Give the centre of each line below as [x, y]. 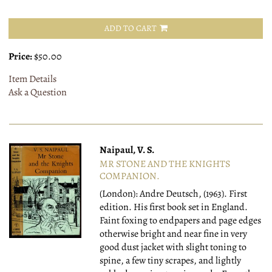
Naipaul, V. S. [127, 150]
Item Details [32, 79]
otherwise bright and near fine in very [174, 234]
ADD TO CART [130, 29]
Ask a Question [38, 93]
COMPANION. [130, 176]
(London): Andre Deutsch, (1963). [165, 194]
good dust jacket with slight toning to [173, 247]
